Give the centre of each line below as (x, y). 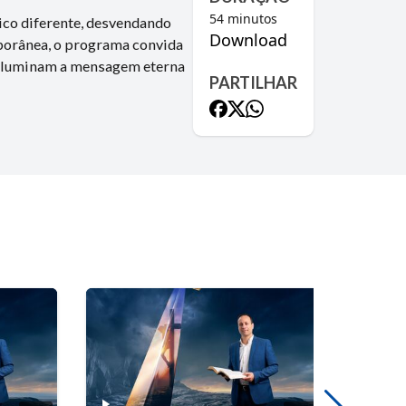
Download (248, 40)
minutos (251, 19)
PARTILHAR (253, 82)
